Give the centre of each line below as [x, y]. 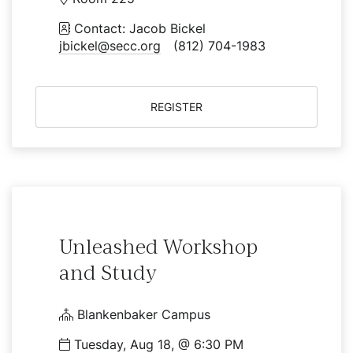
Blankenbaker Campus [142, 314]
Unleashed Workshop [158, 247]
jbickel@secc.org [110, 46]
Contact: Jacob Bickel [144, 28]
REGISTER [176, 107]
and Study [108, 273]
